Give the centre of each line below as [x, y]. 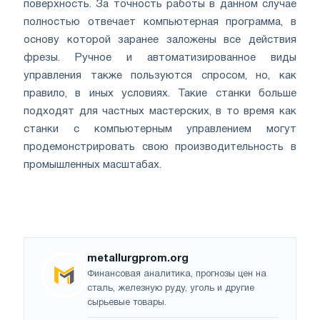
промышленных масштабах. [92, 165]
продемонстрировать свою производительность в [160, 147]
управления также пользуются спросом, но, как [160, 76]
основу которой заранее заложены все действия [160, 40]
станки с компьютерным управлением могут [160, 130]
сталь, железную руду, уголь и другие [171, 289]
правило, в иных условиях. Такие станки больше [160, 94]
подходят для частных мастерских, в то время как [160, 112]
